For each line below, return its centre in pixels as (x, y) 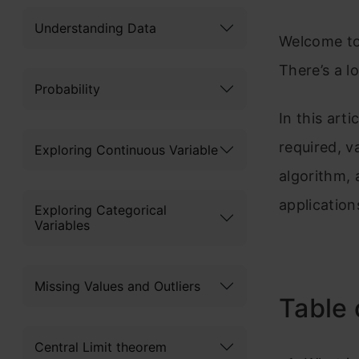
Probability (67, 89)
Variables (62, 225)
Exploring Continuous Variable (126, 149)
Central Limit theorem (101, 347)
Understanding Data (95, 28)
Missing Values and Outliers (117, 286)
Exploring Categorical (101, 210)
